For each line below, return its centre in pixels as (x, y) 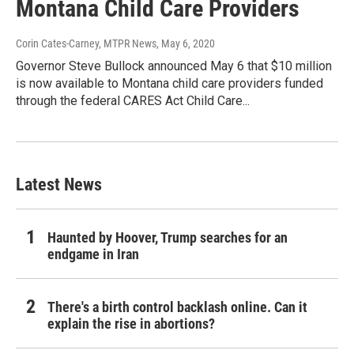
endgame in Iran (93, 254)
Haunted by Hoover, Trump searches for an (168, 238)
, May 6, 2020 (186, 44)
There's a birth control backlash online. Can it (177, 307)
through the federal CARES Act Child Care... (133, 101)
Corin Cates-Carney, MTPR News (86, 44)
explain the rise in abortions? (131, 324)
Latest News (59, 185)
